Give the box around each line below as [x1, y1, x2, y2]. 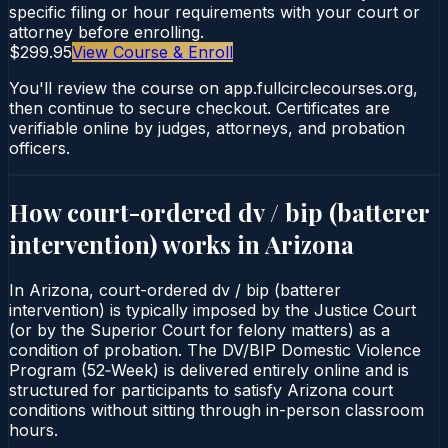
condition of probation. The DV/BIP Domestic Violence [9, 339, 421, 360]
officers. [9, 137, 70, 158]
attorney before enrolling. [9, 21, 204, 42]
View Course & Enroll [72, 41, 233, 62]
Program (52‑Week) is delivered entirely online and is [9, 359, 409, 380]
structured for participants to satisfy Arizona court [9, 379, 393, 400]
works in [157, 227, 265, 260]
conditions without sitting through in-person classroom [9, 399, 424, 420]
